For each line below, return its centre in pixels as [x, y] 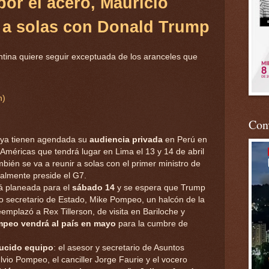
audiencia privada [127, 139]
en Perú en [186, 139]
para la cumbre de [152, 223]
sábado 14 [93, 187]
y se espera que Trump [160, 187]
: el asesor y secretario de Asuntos [119, 247]
